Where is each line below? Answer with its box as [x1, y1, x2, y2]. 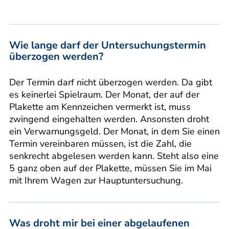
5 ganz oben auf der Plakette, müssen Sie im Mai [9, 162, 212, 174]
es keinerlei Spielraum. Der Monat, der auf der [9, 88, 199, 101]
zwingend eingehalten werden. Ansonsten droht [9, 112, 209, 125]
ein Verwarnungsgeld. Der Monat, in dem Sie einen [9, 125, 220, 138]
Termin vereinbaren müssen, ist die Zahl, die [9, 137, 192, 150]
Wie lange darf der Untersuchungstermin [9, 38, 206, 52]
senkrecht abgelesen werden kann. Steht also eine [9, 149, 219, 162]
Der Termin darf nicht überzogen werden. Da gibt [9, 76, 212, 88]
